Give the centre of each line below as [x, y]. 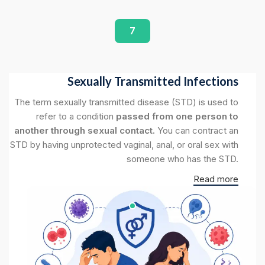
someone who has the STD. [182, 159]
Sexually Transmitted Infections [153, 81]
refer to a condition [76, 117]
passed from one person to [177, 117]
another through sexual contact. [85, 131]
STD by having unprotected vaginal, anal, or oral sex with [124, 145]
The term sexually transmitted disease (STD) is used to [126, 102]
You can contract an [197, 131]
